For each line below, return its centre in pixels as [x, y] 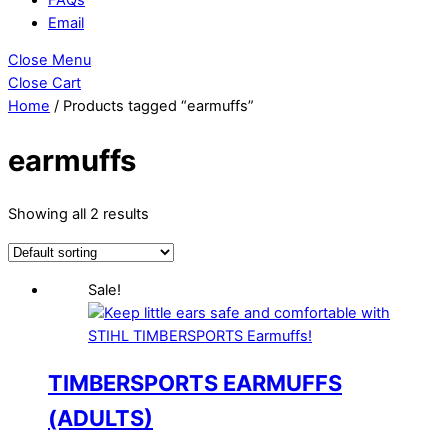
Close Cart [44, 83]
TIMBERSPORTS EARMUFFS [195, 382]
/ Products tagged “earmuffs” [152, 106]
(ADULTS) [100, 417]
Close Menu [49, 60]
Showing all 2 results [78, 214]
